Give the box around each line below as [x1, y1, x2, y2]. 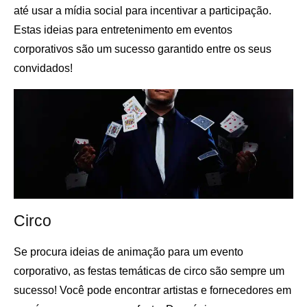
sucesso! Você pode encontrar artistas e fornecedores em [14, 284, 291, 296]
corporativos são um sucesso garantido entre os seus [14, 43, 271, 56]
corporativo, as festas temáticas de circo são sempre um [14, 265, 284, 277]
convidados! [14, 62, 73, 75]
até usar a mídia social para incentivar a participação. [14, 5, 271, 17]
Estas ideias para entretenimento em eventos [14, 24, 232, 36]
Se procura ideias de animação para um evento [14, 245, 243, 258]
